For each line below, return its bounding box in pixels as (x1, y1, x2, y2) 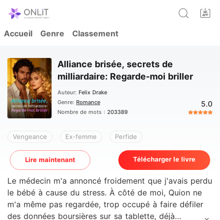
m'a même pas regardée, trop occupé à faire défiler (7, 199, 203, 209)
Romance (76, 99, 100, 106)
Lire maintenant (25, 156, 75, 164)
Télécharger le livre (133, 155, 195, 163)
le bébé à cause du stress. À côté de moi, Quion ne (7, 188, 202, 197)
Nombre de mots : (57, 109, 107, 115)
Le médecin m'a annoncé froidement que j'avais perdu (7, 176, 212, 186)
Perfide (115, 133, 137, 140)
